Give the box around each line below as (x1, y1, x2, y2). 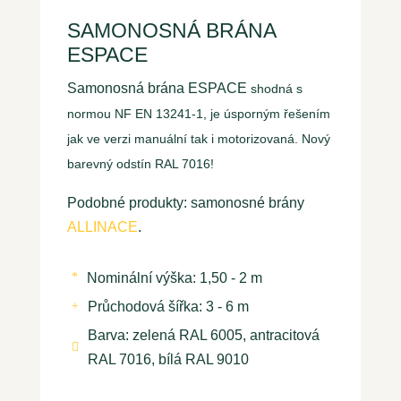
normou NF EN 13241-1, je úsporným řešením (66, 106, 330, 121)
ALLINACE (66, 218, 138, 235)
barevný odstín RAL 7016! (66, 156, 214, 171)
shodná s (246, 81, 303, 96)
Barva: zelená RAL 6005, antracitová (87, 327, 320, 343)
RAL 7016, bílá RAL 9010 (87, 351, 249, 367)
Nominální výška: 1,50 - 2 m (86, 269, 262, 286)
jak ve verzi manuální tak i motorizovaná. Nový (66, 131, 330, 146)
